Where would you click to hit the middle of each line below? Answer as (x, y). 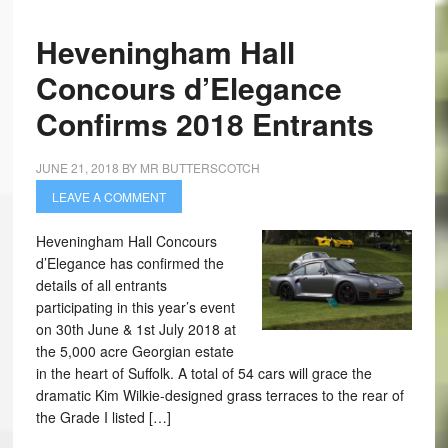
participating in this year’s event (135, 307)
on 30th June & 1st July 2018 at (135, 329)
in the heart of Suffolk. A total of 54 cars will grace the (203, 373)
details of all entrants (101, 285)
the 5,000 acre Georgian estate (134, 351)
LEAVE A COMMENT (108, 196)
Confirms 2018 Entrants (204, 123)
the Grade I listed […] (103, 417)
